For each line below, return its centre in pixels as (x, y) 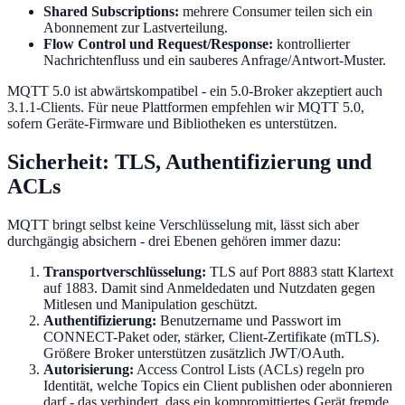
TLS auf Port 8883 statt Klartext (300, 271)
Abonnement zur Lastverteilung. (136, 27)
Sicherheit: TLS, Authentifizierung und (189, 161)
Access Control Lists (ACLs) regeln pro (249, 369)
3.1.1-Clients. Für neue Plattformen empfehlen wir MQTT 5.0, (186, 107)
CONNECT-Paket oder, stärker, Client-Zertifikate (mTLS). (212, 336)
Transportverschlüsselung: (125, 271)
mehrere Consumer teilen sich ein (276, 11)
